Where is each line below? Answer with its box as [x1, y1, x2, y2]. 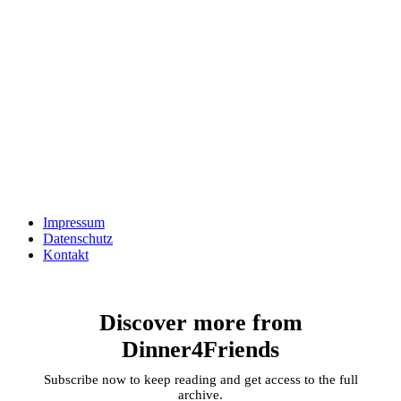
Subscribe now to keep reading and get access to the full [43, 371, 358, 387]
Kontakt [43, 246, 89, 262]
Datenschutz [43, 230, 113, 246]
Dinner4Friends [122, 336, 279, 363]
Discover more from [98, 309, 303, 336]
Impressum [43, 214, 105, 230]
